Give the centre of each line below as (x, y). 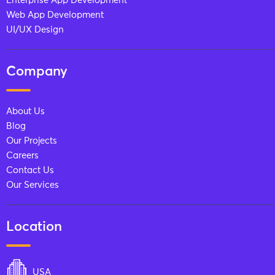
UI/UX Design (35, 30)
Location (34, 227)
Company (37, 72)
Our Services (33, 185)
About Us (25, 112)
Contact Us (30, 171)
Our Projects (32, 141)
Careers (22, 156)
